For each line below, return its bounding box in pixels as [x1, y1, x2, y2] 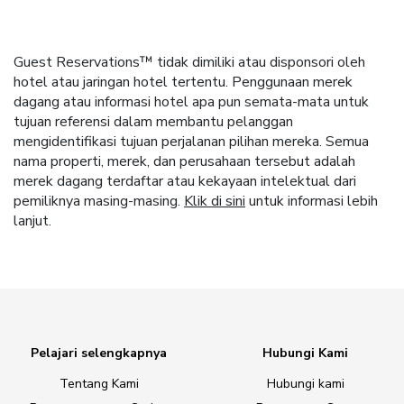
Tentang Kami [59, 375, 139, 393]
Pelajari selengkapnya [31, 344, 167, 363]
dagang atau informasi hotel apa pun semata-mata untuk [14, 92, 369, 113]
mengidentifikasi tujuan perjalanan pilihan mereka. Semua [14, 132, 369, 152]
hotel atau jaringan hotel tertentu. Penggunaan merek [14, 72, 353, 93]
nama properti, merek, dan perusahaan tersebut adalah [14, 151, 355, 172]
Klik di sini [184, 191, 245, 212]
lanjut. [14, 211, 51, 232]
